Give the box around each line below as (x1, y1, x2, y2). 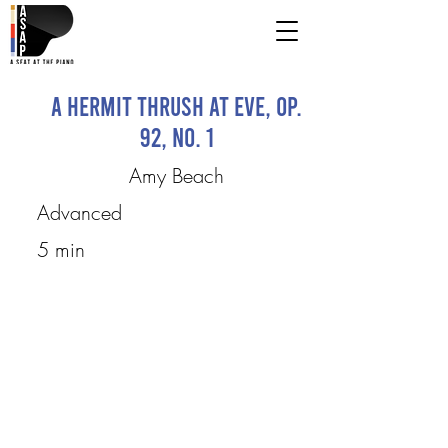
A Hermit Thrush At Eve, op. (51, 90, 302, 121)
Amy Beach (129, 162, 224, 189)
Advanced (36, 199, 122, 226)
